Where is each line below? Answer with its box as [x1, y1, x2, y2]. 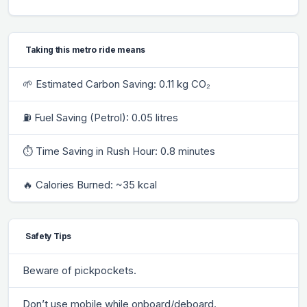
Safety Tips [25, 230, 72, 241]
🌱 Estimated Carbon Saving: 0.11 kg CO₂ [23, 77, 210, 90]
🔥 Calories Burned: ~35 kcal [23, 177, 157, 191]
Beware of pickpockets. [23, 263, 136, 277]
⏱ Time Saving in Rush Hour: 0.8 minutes [23, 144, 215, 158]
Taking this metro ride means [25, 44, 146, 55]
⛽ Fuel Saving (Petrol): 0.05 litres [23, 110, 178, 124]
